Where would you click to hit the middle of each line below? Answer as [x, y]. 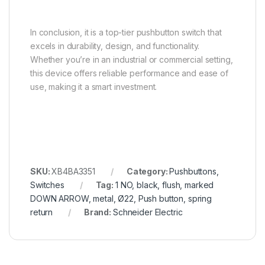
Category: [148, 172]
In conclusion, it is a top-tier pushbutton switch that [126, 33]
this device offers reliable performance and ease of [129, 73]
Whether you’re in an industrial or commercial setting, [132, 60]
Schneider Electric [148, 212]
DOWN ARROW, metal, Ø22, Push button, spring [121, 199]
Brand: [98, 212]
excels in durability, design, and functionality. [115, 46]
